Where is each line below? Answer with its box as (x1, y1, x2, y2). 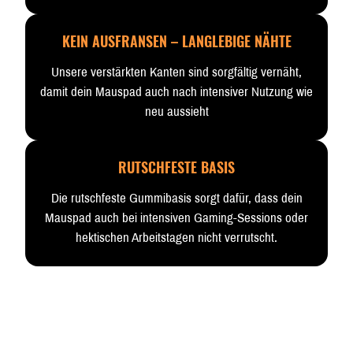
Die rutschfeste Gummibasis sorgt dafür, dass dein (50, 191, 303, 206)
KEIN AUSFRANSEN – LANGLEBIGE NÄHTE (61, 31, 292, 51)
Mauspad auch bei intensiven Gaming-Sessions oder (45, 210, 308, 225)
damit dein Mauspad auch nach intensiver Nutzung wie (40, 84, 313, 99)
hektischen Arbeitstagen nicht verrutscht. (76, 230, 277, 245)
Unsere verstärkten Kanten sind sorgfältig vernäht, (51, 65, 302, 80)
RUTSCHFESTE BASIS (118, 157, 235, 177)
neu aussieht (144, 104, 209, 119)
